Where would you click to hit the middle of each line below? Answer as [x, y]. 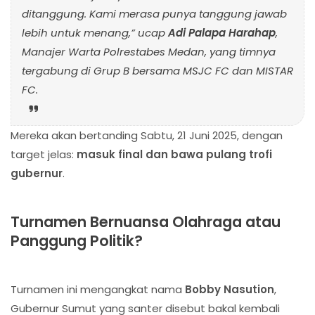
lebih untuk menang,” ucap [95, 32]
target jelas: [44, 154]
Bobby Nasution [230, 289]
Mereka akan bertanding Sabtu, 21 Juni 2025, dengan [147, 135]
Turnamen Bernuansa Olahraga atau [146, 221]
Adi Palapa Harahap [222, 32]
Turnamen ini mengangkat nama [98, 289]
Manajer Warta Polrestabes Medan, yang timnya [149, 51]
